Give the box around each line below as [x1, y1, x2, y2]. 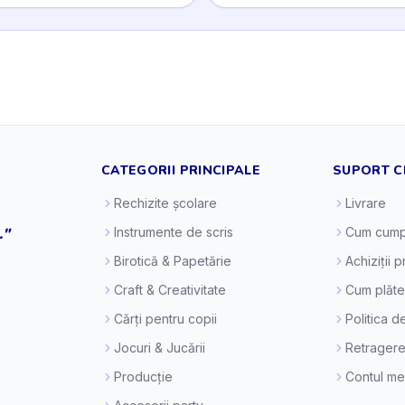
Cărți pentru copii [114, 311, 217, 326]
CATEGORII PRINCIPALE [101, 162, 260, 179]
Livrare [345, 195, 386, 211]
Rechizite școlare [114, 195, 217, 211]
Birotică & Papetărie [114, 253, 231, 268]
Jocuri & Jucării [114, 340, 205, 355]
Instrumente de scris [114, 224, 233, 240]
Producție [114, 369, 173, 384]
